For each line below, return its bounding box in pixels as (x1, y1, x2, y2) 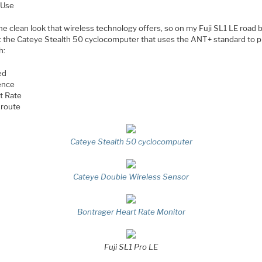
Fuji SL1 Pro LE (104, 242, 158, 251)
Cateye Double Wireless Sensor (73, 171, 189, 181)
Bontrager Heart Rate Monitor (77, 206, 185, 216)
